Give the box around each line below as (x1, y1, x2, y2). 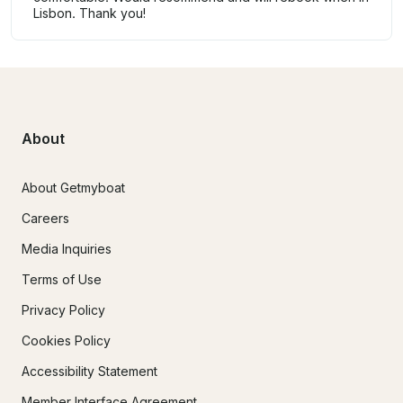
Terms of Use (22, 271, 102, 287)
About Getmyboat (22, 179, 125, 195)
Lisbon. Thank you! (33, 5, 146, 22)
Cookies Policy (22, 332, 111, 348)
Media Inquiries (22, 240, 112, 256)
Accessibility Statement (22, 363, 157, 379)
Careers (22, 210, 69, 226)
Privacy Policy (22, 301, 105, 318)
